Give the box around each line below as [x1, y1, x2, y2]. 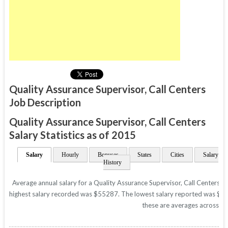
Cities [170, 151, 184, 159]
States [137, 151, 152, 159]
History [103, 159, 122, 166]
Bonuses [97, 151, 119, 159]
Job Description [9, 96, 81, 109]
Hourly [61, 151, 79, 159]
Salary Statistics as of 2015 [9, 129, 136, 141]
